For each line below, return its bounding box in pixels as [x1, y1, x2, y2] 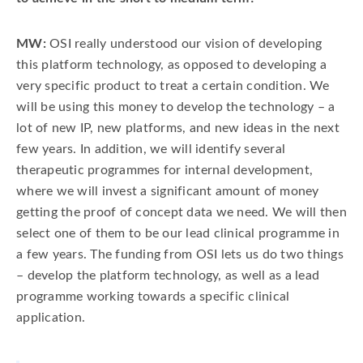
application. [16, 311, 85, 324]
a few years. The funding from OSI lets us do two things [16, 248, 344, 261]
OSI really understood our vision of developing [45, 37, 322, 50]
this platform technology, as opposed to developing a [16, 58, 327, 71]
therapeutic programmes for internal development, [16, 164, 313, 177]
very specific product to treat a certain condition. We [16, 79, 330, 92]
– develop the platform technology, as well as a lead [16, 269, 319, 282]
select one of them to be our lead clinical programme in [16, 227, 340, 240]
